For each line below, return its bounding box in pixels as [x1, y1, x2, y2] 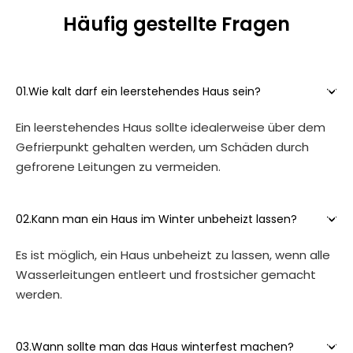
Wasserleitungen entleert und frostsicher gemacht [16, 266, 316, 284]
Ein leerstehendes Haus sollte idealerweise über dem [16, 119, 325, 136]
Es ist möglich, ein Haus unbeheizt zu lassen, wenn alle [16, 247, 330, 264]
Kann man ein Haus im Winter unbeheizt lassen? [32, 211, 297, 228]
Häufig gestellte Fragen [63, 11, 290, 38]
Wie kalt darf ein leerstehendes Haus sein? [28, 84, 261, 100]
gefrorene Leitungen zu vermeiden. [16, 158, 221, 176]
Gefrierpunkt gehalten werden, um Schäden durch [16, 139, 309, 156]
